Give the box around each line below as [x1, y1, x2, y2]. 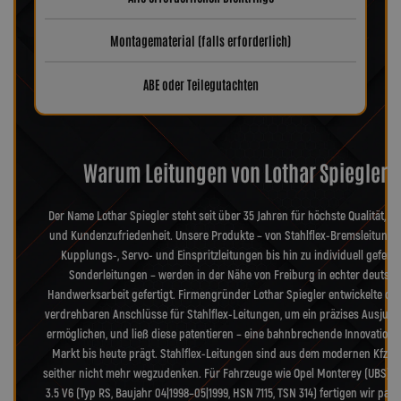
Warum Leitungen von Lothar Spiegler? [82, 157, 397, 185]
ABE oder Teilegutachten [142, 75, 259, 92]
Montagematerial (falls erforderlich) [110, 32, 291, 49]
